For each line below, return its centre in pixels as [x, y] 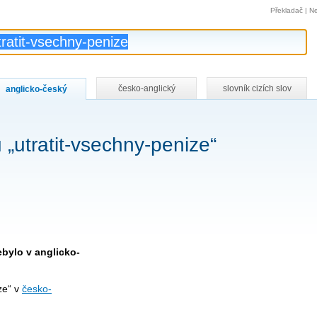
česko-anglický [146, 88]
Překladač [287, 10]
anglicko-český [36, 89]
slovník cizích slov [257, 88]
